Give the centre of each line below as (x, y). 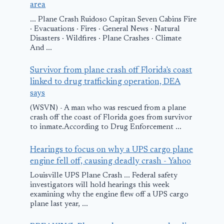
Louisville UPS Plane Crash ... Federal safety (104, 176)
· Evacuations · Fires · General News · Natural (105, 29)
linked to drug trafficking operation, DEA (105, 82)
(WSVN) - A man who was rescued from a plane (108, 108)
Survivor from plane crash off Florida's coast (111, 71)
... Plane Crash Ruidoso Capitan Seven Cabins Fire (113, 19)
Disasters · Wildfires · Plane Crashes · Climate (106, 38)
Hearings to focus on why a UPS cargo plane (112, 150)
